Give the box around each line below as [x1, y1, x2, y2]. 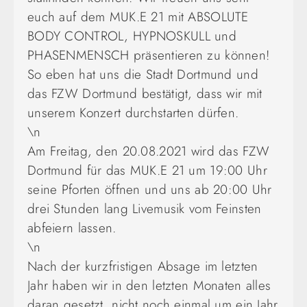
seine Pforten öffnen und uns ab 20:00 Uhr [27, 180, 272, 199]
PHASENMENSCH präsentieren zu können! [27, 45, 270, 64]
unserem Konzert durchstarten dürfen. [27, 103, 239, 122]
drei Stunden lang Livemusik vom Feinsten [27, 199, 262, 218]
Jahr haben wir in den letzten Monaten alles [27, 275, 271, 295]
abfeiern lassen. [27, 218, 116, 237]
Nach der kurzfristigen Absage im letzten [27, 256, 258, 275]
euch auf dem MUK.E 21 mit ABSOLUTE [27, 7, 249, 26]
